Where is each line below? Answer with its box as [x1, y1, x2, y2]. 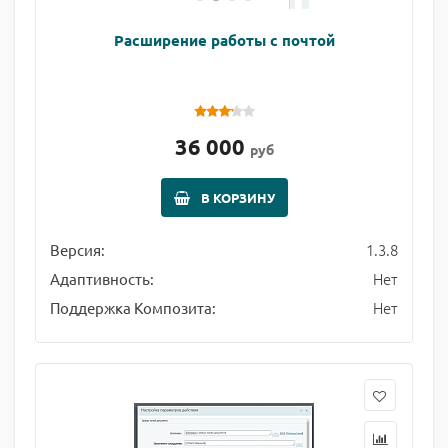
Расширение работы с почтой [113, 30, 335, 50]
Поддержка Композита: [50, 298, 216, 317]
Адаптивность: [50, 269, 154, 288]
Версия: [50, 240, 105, 259]
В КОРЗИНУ [200, 189, 275, 206]
